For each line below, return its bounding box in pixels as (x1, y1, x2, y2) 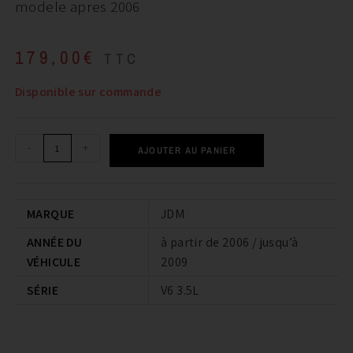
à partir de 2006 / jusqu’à (160, 234, 299, 251)
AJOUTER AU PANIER (137, 144, 236, 158)
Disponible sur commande (14, 84, 162, 101)
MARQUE (26, 206, 75, 223)
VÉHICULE (26, 254, 81, 271)
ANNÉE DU (26, 234, 83, 251)
